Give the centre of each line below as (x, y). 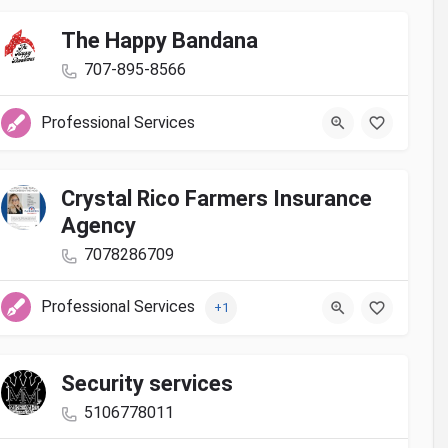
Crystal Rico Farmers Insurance (216, 199)
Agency (98, 226)
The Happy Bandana (159, 41)
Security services (147, 384)
